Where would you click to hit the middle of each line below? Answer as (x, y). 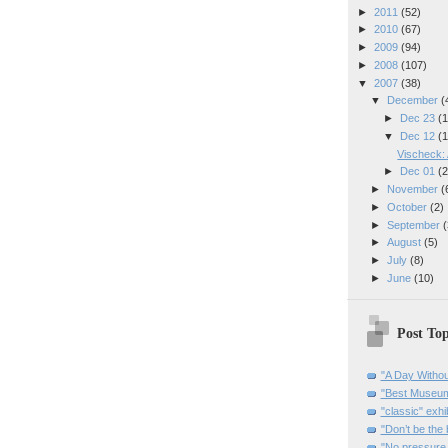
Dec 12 (419, 135)
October (408, 206)
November (413, 189)
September (414, 224)
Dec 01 (419, 171)
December (413, 100)
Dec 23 (419, 118)
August (405, 242)
